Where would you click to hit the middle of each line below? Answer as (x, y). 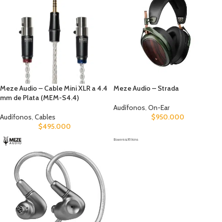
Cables (45, 117)
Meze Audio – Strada (146, 88)
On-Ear (159, 107)
